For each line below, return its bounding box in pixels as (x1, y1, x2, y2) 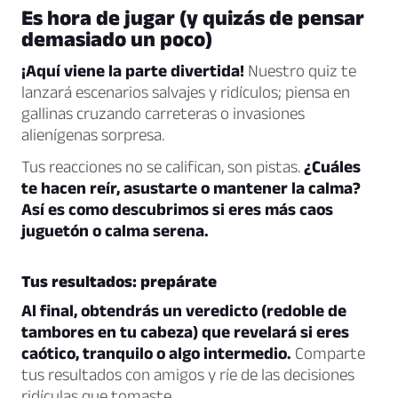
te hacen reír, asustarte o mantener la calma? (21, 179, 361, 198)
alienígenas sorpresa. (21, 125, 164, 145)
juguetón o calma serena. (21, 221, 209, 241)
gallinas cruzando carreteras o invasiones (21, 104, 305, 123)
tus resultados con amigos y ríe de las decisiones (21, 365, 354, 385)
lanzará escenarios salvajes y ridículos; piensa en (21, 83, 350, 102)
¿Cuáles (304, 157, 361, 177)
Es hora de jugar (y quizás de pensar (21, 5, 364, 30)
